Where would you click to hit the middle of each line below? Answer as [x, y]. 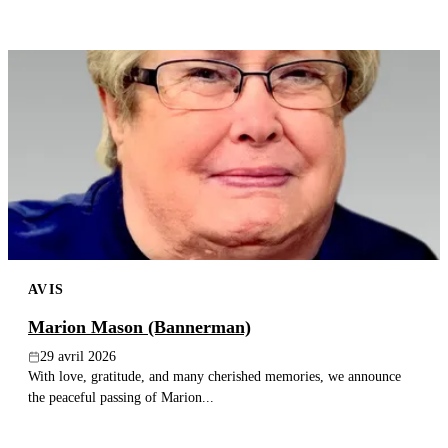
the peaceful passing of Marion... [121, 397]
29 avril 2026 [78, 357]
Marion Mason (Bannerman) [139, 327]
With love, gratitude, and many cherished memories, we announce [214, 376]
